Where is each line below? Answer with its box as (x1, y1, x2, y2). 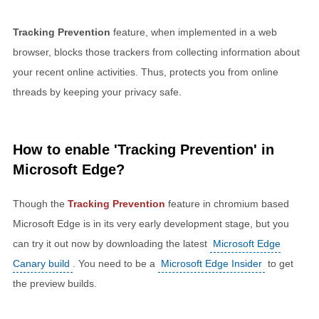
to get (265, 258, 293, 270)
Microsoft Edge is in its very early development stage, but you (13, 218, 289, 230)
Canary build (13, 258, 70, 270)
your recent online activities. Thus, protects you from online (13, 66, 278, 78)
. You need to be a (73, 258, 158, 270)
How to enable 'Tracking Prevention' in (13, 142, 274, 158)
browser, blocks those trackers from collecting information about (13, 46, 300, 58)
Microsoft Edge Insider (161, 258, 262, 270)
